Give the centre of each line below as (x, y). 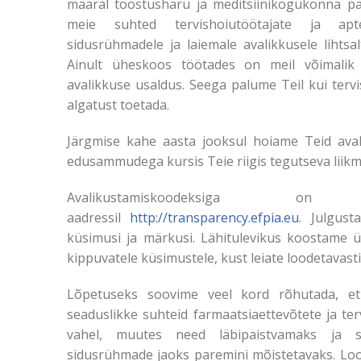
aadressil (99, 218)
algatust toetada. (118, 105)
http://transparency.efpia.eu (215, 218)
